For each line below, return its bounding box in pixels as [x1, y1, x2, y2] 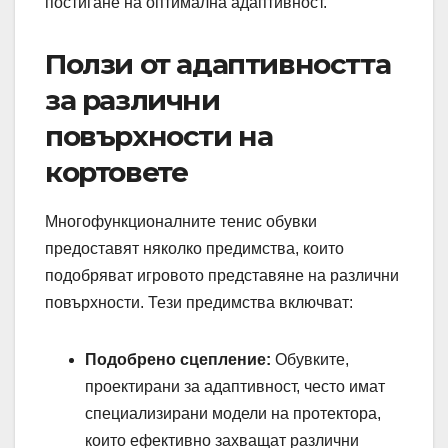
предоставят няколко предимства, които [45, 240, 344, 258]
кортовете [45, 155, 188, 190]
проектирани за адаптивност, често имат [85, 378, 385, 396]
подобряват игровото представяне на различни [45, 267, 399, 285]
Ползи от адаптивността [45, 47, 391, 82]
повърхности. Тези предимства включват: [45, 294, 353, 312]
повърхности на [45, 119, 273, 154]
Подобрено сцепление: [85, 351, 271, 369]
